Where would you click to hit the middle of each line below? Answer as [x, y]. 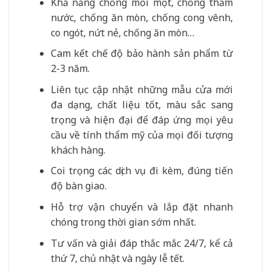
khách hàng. [78, 150]
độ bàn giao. [78, 186]
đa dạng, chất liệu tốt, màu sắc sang [142, 104]
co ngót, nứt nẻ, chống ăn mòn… [122, 32]
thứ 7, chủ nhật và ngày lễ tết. [117, 258]
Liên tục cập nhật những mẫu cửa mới [142, 89]
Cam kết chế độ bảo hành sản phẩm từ [142, 54]
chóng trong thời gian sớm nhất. [123, 222]
